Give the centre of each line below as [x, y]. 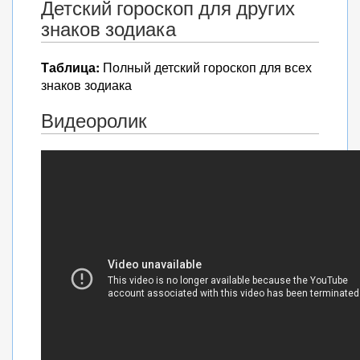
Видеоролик [94, 121]
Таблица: [70, 67]
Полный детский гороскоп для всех [206, 67]
